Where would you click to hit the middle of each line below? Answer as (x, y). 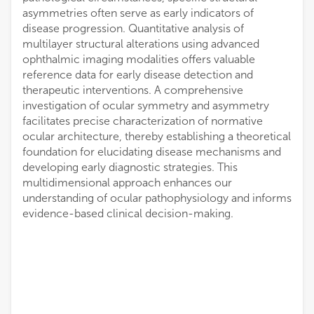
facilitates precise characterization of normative (143, 121)
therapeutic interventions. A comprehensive (133, 90)
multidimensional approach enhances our (127, 183)
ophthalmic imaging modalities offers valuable (139, 59)
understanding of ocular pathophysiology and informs (157, 198)
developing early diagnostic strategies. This (130, 167)
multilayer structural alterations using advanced (141, 44)
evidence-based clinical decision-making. (128, 213)
